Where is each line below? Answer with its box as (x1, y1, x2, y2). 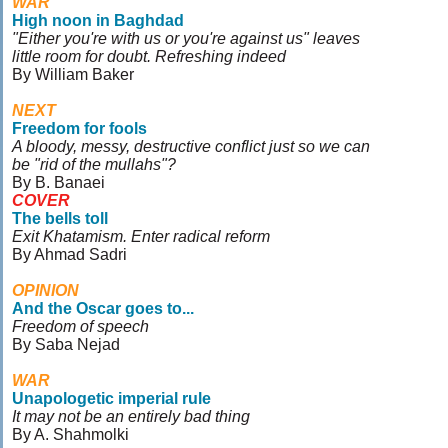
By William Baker (12, 66, 134, 83)
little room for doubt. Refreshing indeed (12, 48, 286, 65)
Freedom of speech (12, 318, 149, 335)
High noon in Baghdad (12, 12, 184, 29)
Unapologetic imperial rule (12, 390, 211, 407)
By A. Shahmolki (12, 426, 129, 443)
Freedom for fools (12, 120, 147, 137)
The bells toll (12, 210, 108, 227)
